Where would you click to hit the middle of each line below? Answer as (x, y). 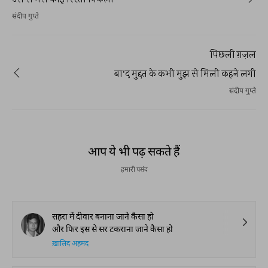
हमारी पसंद (134, 169)
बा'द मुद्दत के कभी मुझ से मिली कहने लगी (185, 73)
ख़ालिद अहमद (70, 244)
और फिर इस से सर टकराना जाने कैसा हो (112, 229)
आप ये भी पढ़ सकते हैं (134, 151)
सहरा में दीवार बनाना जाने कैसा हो (103, 216)
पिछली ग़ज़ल (233, 54)
